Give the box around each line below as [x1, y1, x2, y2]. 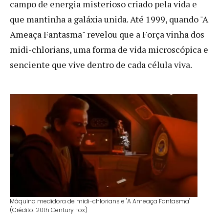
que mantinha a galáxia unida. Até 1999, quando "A [10, 13, 208, 25]
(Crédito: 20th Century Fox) [10, 205, 88, 214]
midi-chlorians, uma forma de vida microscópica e [10, 43, 208, 55]
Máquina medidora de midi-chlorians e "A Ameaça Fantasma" [10, 197, 190, 205]
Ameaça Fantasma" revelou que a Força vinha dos [10, 28, 204, 40]
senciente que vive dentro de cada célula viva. [10, 58, 192, 70]
